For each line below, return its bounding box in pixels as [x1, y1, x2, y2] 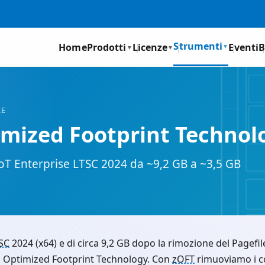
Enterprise [11, 156, 73, 172]
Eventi [228, 40, 259, 54]
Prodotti [86, 40, 127, 54]
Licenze [132, 40, 168, 54]
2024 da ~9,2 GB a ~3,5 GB [98, 156, 241, 172]
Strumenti [173, 40, 223, 53]
